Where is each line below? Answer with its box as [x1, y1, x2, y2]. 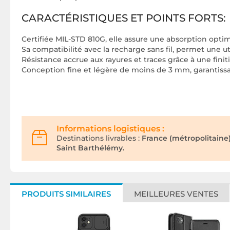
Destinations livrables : [56, 133, 140, 143]
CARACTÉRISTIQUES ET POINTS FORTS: [22, 12, 226, 25]
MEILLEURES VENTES [134, 189, 218, 199]
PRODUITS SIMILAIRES [22, 189, 111, 199]
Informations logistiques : [56, 124, 164, 134]
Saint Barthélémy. [56, 143, 124, 153]
